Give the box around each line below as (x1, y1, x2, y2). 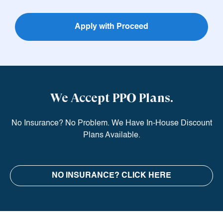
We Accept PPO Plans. (50, 91, 173, 106)
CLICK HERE (121, 172, 171, 180)
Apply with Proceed (75, 23, 148, 31)
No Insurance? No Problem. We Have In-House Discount (11, 119, 212, 128)
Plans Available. (83, 131, 140, 140)
